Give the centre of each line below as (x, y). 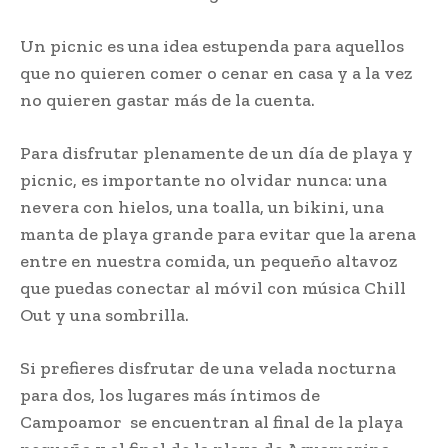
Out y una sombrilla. (104, 315)
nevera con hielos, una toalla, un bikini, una (202, 207)
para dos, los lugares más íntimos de (170, 395)
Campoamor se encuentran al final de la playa (211, 422)
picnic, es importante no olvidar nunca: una (203, 180)
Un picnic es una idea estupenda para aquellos (212, 46)
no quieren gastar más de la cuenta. (167, 100)
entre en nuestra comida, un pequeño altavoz (208, 261)
